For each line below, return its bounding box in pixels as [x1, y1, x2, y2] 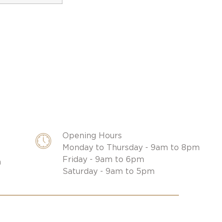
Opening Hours [62, 131, 122, 141]
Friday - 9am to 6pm [62, 155, 145, 165]
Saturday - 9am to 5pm [62, 166, 155, 176]
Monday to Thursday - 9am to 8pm [62, 143, 200, 153]
